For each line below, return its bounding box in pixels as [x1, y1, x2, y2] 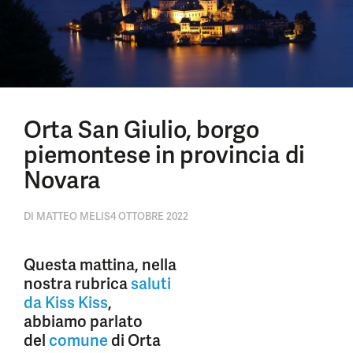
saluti [131, 273, 171, 294]
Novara [24, 165, 101, 195]
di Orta [108, 330, 161, 351]
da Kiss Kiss [24, 292, 108, 313]
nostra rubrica [24, 273, 131, 294]
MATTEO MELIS [34, 210, 110, 223]
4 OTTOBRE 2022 [110, 210, 188, 223]
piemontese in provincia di [24, 139, 305, 170]
